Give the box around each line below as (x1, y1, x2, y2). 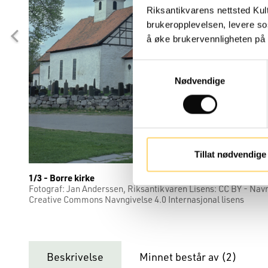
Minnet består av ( (139, 249, 226, 264)
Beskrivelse (47, 249, 103, 264)
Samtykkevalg (132, 61, 190, 72)
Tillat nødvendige (194, 149, 266, 160)
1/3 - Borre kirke (29, 172, 95, 184)
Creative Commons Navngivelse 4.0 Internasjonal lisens (29, 193, 244, 205)
